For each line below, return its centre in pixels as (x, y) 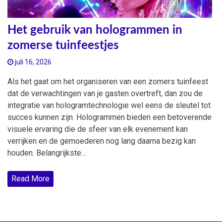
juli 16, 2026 (32, 62)
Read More (30, 178)
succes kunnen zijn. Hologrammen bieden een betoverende (110, 117)
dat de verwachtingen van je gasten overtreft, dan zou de (105, 93)
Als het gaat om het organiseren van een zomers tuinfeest (108, 81)
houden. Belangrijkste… (47, 153)
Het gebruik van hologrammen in (95, 30)
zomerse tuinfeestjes (63, 45)
